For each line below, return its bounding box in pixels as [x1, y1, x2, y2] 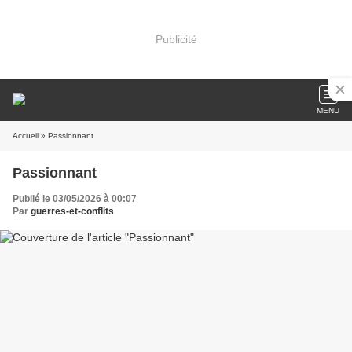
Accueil [13, 131, 38, 140]
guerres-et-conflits [31, 206, 114, 217]
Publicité [155, 32, 197, 46]
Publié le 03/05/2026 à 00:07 [13, 193, 137, 204]
